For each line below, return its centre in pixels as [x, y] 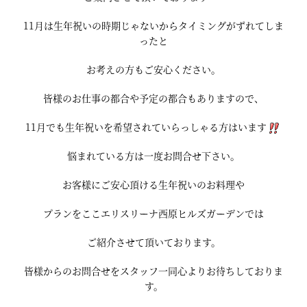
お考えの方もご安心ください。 [153, 69]
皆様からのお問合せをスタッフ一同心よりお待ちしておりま [153, 271]
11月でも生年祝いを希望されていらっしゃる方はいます [146, 127]
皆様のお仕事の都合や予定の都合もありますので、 [153, 98]
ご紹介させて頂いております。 [153, 242]
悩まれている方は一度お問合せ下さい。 [153, 156]
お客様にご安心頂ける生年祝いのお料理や [153, 184]
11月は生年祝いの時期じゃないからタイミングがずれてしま [153, 25]
